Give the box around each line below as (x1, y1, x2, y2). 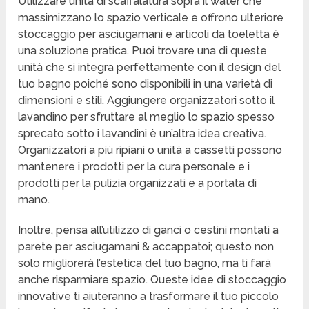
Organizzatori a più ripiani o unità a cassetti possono (18, 143, 283, 157)
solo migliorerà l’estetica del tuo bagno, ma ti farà (18, 257, 272, 270)
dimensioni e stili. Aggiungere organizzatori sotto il (18, 94, 275, 108)
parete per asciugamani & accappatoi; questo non (18, 240, 275, 254)
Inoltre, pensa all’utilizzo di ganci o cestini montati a (18, 223, 279, 237)
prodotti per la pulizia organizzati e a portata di (18, 177, 257, 190)
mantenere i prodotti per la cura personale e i (18, 160, 250, 174)
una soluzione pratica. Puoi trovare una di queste (18, 44, 268, 58)
